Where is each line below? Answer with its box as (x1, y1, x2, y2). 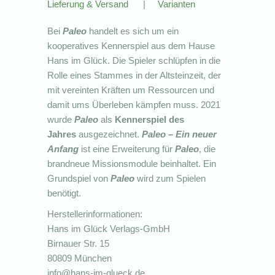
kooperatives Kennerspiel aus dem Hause (47, 40, 215, 51)
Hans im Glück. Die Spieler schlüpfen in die (47, 55, 221, 66)
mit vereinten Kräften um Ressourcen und (47, 84, 215, 95)
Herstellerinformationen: (47, 208, 143, 219)
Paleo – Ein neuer (142, 128, 217, 139)
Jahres (47, 128, 77, 139)
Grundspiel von (47, 172, 111, 184)
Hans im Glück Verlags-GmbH (47, 223, 171, 234)
